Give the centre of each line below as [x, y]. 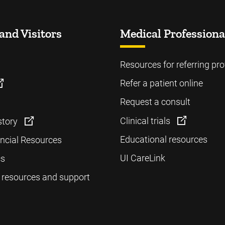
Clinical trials [146, 121]
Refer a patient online [161, 83]
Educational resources [164, 140]
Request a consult [155, 102]
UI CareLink [143, 158]
